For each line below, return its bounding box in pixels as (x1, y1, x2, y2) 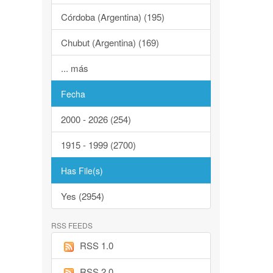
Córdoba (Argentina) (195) (60, 10, 165, 23)
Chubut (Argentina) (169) (60, 36, 159, 49)
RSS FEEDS (51, 220, 93, 230)
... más (60, 62, 88, 74)
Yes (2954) (60, 190, 104, 202)
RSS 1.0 (79, 239, 113, 252)
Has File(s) (60, 165, 103, 177)
